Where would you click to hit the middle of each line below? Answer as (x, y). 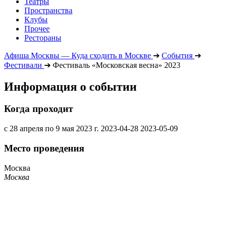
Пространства (48, 10)
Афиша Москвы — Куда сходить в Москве (78, 55)
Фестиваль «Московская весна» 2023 (117, 65)
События (177, 55)
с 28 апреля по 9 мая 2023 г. (51, 129)
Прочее (37, 28)
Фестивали (23, 65)
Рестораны (43, 37)
